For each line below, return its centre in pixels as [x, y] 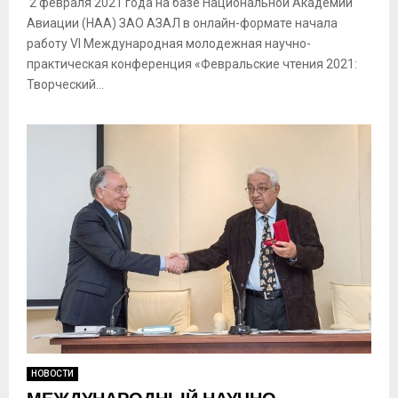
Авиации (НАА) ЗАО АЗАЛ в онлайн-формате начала [182, 23]
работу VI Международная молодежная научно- [169, 43]
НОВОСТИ [52, 374]
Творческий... [65, 84]
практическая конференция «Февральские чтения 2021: [192, 64]
